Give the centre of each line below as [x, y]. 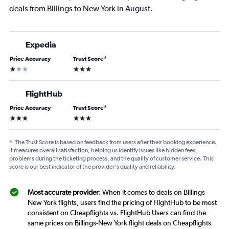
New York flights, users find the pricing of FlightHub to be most [122, 203]
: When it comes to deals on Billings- [153, 192]
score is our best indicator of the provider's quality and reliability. [93, 167]
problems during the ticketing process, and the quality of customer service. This [111, 159]
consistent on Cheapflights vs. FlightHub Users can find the [117, 213]
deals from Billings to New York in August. [81, 9]
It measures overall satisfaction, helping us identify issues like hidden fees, [103, 151]
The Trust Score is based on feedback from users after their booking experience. [116, 142]
